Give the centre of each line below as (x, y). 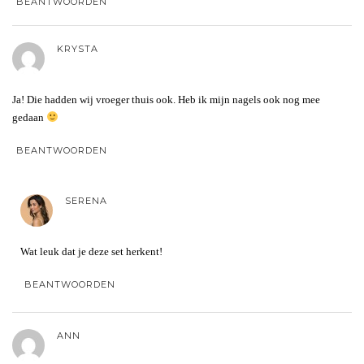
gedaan (29, 117)
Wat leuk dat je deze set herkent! (91, 251)
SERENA (86, 200)
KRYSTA (78, 48)
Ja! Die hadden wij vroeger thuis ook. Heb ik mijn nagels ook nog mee (166, 99)
